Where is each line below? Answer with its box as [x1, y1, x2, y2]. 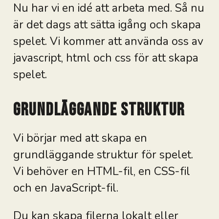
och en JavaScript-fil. [13, 180, 118, 196]
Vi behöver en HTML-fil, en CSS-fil [13, 163, 190, 179]
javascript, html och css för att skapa [13, 50, 198, 66]
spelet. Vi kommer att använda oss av [13, 34, 203, 49]
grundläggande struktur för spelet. [13, 147, 193, 162]
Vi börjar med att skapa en [13, 130, 147, 146]
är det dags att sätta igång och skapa [13, 17, 201, 33]
